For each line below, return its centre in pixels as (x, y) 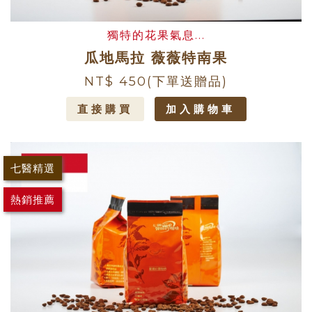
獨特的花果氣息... (156, 35)
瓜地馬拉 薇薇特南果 (156, 57)
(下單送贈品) (187, 81)
